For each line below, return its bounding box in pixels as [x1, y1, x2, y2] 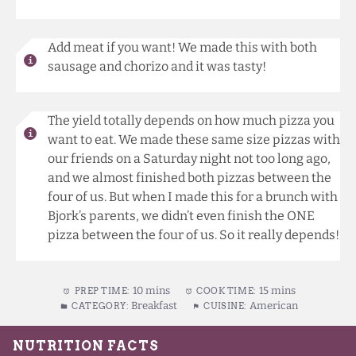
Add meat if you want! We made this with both [48, 40, 317, 56]
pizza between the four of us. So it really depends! [48, 227, 339, 243]
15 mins [258, 284, 296, 297]
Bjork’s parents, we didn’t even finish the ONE [48, 208, 315, 224]
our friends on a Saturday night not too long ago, [48, 151, 331, 167]
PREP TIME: [74, 285, 130, 297]
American [249, 300, 298, 312]
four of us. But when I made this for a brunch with [48, 189, 338, 205]
